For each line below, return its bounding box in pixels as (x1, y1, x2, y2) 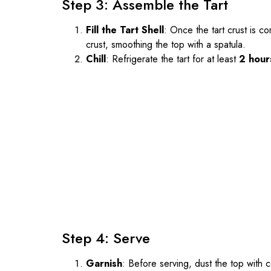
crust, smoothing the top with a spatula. (86, 37, 246, 51)
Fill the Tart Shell (86, 22, 164, 37)
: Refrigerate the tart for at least (106, 51, 239, 66)
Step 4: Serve (62, 227, 150, 249)
